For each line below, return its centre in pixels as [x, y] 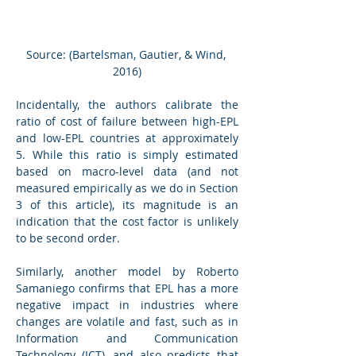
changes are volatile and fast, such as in [127, 321]
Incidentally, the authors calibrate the [127, 104]
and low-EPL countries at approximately [127, 137]
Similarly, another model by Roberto [127, 271]
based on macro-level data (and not [127, 171]
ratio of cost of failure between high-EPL [127, 121]
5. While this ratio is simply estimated [127, 154]
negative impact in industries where [127, 304]
